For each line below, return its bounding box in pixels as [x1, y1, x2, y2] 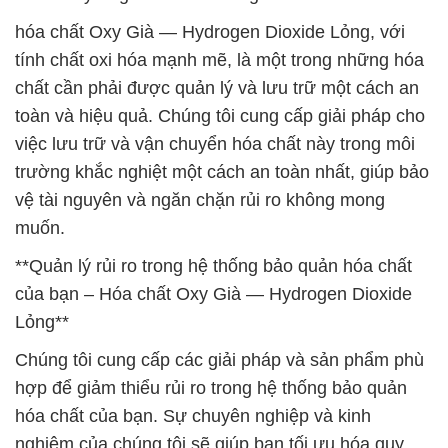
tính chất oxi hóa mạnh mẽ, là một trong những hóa [15, 50, 424, 70]
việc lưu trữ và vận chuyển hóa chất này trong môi [15, 134, 415, 154]
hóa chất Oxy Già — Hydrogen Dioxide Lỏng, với [15, 22, 405, 42]
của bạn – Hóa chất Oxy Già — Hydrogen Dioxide [15, 284, 412, 304]
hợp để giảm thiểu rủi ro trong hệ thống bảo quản [15, 378, 407, 398]
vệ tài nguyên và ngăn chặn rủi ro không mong [15, 190, 385, 210]
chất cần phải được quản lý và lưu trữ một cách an [15, 78, 419, 98]
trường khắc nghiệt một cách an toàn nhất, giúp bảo [15, 162, 429, 182]
